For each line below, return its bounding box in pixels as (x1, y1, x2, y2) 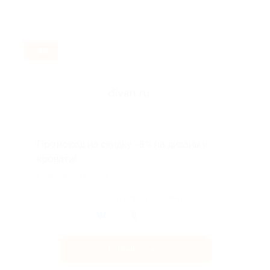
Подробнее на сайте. (37, 171, 110, 180)
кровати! (37, 153, 77, 165)
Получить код (103, 243, 168, 255)
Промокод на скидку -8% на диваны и (37, 139, 208, 150)
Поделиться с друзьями (88, 193, 183, 203)
